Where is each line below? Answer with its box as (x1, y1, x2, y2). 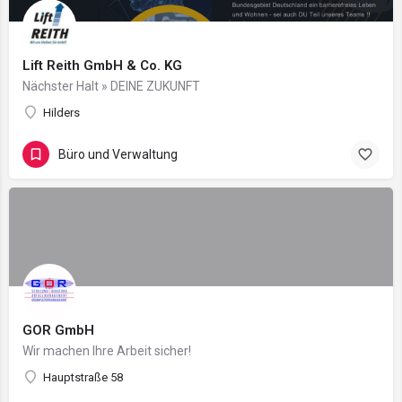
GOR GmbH (22, 322, 94, 338)
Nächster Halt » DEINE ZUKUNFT (22, 79, 200, 93)
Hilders (43, 106, 80, 119)
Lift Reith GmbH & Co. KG (22, 57, 182, 74)
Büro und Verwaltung (58, 146, 178, 162)
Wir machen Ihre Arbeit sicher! (22, 344, 191, 358)
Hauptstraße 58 (43, 371, 123, 384)
